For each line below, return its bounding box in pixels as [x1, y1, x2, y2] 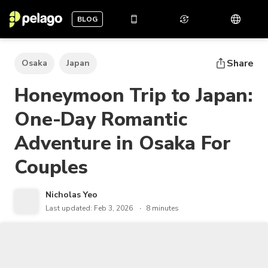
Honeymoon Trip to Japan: [14, 83, 253, 108]
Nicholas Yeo [45, 189, 98, 200]
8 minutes [146, 203, 179, 213]
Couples [14, 154, 88, 180]
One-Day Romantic [14, 106, 187, 132]
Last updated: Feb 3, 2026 [45, 203, 133, 213]
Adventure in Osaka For [14, 130, 231, 156]
